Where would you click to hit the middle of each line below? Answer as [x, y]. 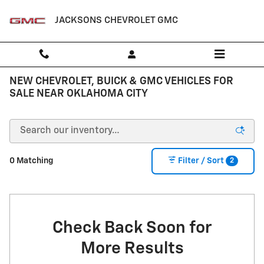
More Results [132, 248]
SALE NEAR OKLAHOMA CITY [79, 94]
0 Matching [31, 161]
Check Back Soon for [132, 228]
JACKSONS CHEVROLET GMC [116, 20]
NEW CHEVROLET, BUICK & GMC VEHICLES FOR [121, 81]
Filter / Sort [201, 161]
